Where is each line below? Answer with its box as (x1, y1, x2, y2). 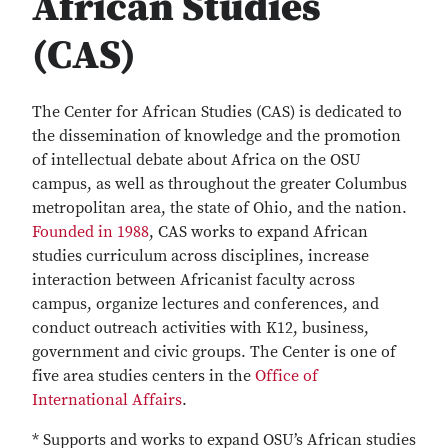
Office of (255, 366, 318, 386)
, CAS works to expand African (149, 222, 368, 242)
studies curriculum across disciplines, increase (32, 246, 369, 266)
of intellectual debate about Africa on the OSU (32, 150, 361, 170)
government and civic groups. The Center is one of (32, 342, 396, 362)
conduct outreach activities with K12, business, (32, 318, 369, 338)
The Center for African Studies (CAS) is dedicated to (32, 102, 402, 122)
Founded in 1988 (32, 222, 149, 242)
